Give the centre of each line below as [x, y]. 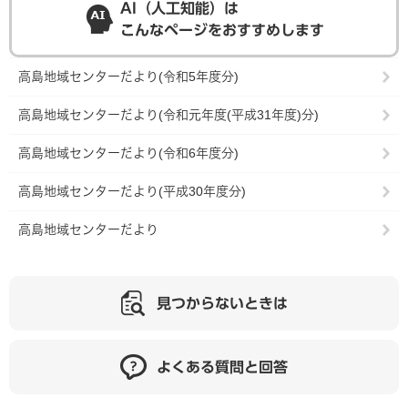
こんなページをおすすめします [222, 30]
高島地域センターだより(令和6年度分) [128, 153]
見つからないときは [222, 303]
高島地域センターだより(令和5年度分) [128, 76]
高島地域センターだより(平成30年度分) [132, 191]
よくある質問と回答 [222, 367]
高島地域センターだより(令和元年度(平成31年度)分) [168, 115]
